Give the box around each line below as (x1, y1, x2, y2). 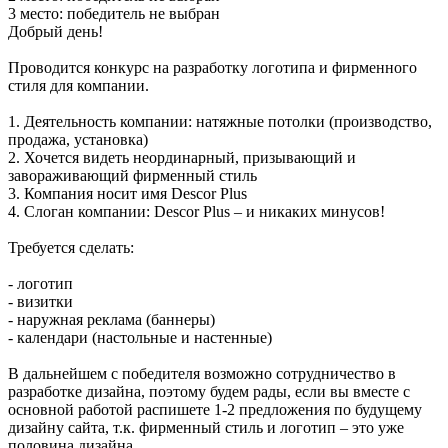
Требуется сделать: (8, 239, 134, 257)
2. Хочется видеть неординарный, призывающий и (8, 149, 356, 167)
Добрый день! (8, 23, 103, 41)
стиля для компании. (8, 77, 149, 95)
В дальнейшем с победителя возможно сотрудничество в (8, 365, 396, 383)
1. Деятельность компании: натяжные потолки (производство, (8, 113, 432, 131)
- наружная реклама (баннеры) (8, 311, 215, 329)
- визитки (8, 293, 73, 311)
